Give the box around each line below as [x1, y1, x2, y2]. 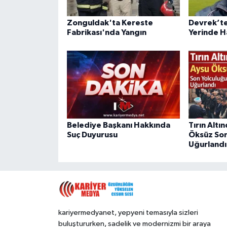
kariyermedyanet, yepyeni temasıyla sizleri [58, 208, 198, 216]
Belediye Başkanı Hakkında [66, 121, 170, 129]
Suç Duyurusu [66, 130, 118, 139]
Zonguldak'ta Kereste [66, 19, 153, 27]
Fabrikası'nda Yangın [66, 28, 146, 37]
